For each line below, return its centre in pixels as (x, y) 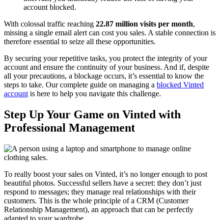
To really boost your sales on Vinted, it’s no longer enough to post (106, 174)
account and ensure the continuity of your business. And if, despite (107, 67)
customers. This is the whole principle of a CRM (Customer (96, 200)
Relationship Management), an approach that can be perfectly (99, 209)
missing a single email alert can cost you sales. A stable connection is (110, 33)
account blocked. (50, 7)
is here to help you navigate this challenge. (95, 94)
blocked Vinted (180, 85)
